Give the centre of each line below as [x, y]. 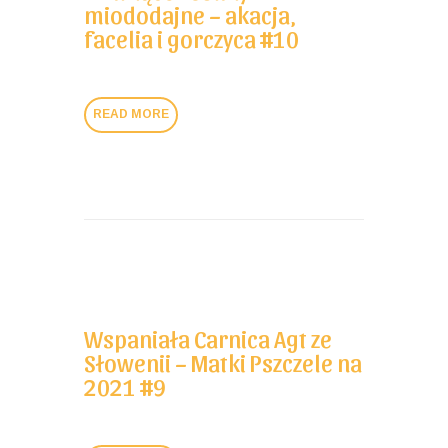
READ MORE [131, 114]
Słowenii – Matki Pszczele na [223, 362]
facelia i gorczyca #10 [191, 38]
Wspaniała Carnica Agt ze [208, 338]
